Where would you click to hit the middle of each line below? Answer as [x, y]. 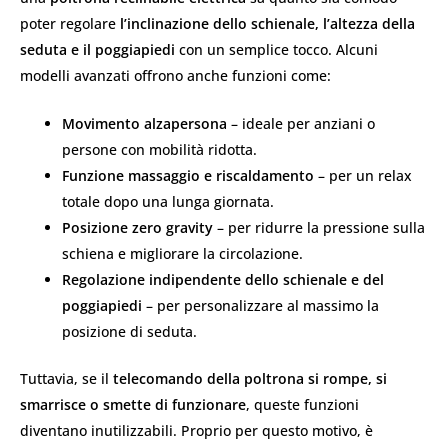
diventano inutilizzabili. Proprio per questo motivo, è [196, 431]
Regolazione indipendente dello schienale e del [223, 280]
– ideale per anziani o [301, 124]
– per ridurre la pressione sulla [319, 228]
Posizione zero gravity [137, 228]
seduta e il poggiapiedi [97, 49]
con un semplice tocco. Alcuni [276, 49]
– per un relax [363, 176]
